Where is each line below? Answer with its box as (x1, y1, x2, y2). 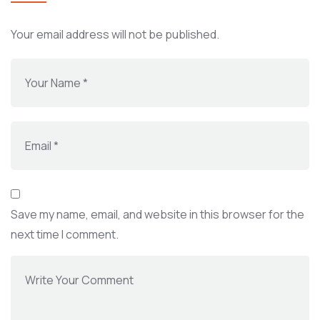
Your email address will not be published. (11, 26, 219, 42)
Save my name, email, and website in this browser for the (11, 206, 304, 222)
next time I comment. (11, 226, 119, 242)
